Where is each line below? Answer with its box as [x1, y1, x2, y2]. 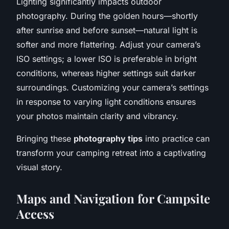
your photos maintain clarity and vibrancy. [16, 110, 178, 121]
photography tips [74, 133, 143, 144]
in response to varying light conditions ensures [16, 96, 196, 107]
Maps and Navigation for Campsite [16, 190, 210, 207]
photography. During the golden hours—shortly [16, 10, 198, 21]
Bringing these [16, 133, 74, 144]
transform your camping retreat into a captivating [16, 147, 206, 158]
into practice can [143, 133, 210, 144]
